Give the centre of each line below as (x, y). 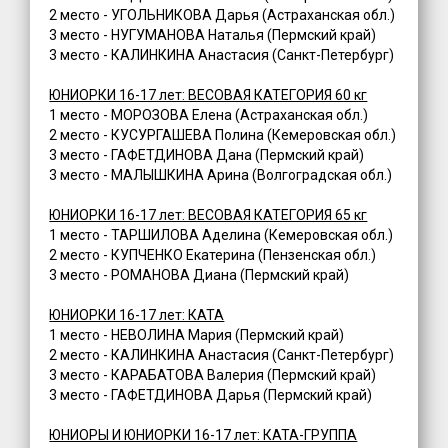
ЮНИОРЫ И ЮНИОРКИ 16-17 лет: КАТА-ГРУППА (203, 435)
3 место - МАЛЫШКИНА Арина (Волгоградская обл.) (221, 175)
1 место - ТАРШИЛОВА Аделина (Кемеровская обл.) (221, 235)
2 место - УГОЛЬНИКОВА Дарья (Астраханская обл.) (222, 15)
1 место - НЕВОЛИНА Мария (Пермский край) (197, 335)
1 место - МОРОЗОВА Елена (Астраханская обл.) (209, 115)
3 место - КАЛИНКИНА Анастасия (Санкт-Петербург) (222, 55)
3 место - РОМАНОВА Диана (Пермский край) (199, 275)
